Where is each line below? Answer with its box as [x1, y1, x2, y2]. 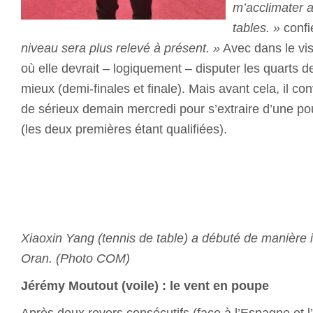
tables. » [233, 20, 280, 35]
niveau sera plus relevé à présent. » [21, 41, 220, 55]
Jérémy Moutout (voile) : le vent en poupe [21, 278, 269, 293]
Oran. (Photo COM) [21, 251, 130, 265]
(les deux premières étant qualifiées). [21, 122, 227, 136]
